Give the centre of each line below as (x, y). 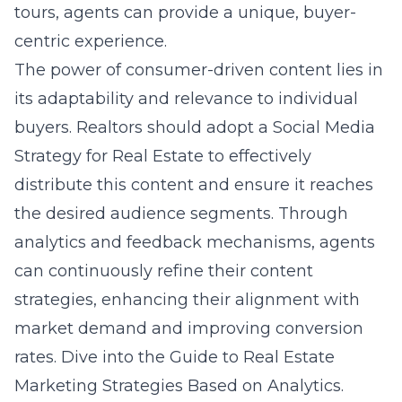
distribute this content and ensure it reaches (194, 185)
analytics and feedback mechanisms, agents (195, 242)
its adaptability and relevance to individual (186, 99)
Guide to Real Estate (252, 357)
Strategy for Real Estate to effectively (163, 156)
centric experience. (91, 41)
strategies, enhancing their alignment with (187, 300)
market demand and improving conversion (189, 328)
